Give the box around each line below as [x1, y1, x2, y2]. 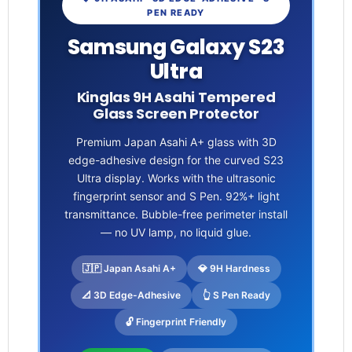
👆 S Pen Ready [203, 289, 270, 302]
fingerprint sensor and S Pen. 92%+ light [72, 189, 280, 203]
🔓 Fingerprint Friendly [126, 316, 226, 328]
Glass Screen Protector [93, 104, 259, 124]
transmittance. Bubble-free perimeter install [64, 207, 288, 222]
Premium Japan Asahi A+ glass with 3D [75, 135, 277, 149]
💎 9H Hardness [197, 262, 270, 275]
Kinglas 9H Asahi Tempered [76, 87, 276, 108]
